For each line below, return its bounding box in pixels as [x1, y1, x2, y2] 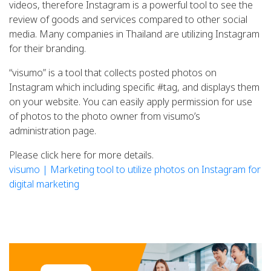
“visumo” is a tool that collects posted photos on [9, 66, 217, 81]
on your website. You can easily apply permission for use [9, 95, 252, 110]
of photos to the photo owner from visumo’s [9, 109, 200, 125]
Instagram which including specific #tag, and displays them [9, 80, 260, 96]
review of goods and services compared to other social [9, 13, 247, 28]
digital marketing [9, 177, 79, 192]
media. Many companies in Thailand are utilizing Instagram [9, 27, 260, 42]
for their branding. [9, 42, 86, 57]
